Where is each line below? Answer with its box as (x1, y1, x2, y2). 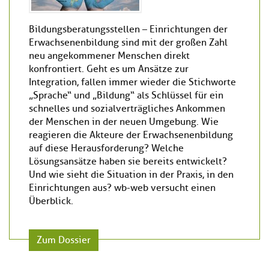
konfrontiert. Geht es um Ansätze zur (29, 62, 189, 75)
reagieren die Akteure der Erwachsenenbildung (29, 128, 233, 141)
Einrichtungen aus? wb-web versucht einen (29, 181, 216, 194)
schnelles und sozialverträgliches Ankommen (29, 102, 225, 115)
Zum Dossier (37, 234, 91, 246)
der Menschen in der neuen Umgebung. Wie (29, 115, 219, 128)
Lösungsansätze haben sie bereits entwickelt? (29, 155, 227, 168)
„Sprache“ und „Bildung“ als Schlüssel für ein (29, 89, 223, 101)
